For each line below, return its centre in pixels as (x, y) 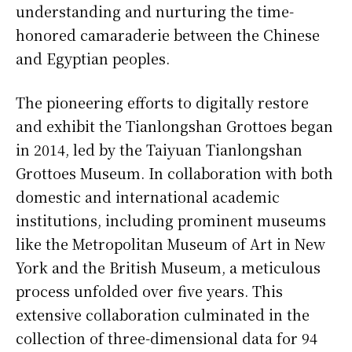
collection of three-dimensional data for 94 (167, 337)
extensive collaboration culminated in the (163, 314)
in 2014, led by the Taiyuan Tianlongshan (159, 149)
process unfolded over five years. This (149, 290)
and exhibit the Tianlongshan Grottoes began (174, 125)
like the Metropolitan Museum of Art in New (170, 243)
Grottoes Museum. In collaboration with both (174, 172)
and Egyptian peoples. (93, 58)
